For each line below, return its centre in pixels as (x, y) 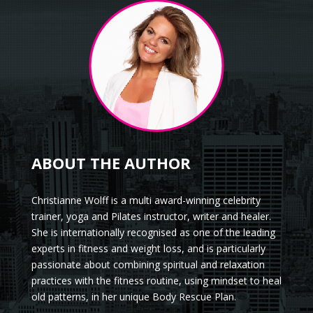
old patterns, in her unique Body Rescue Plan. (133, 297)
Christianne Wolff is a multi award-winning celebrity (146, 201)
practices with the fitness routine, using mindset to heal (156, 281)
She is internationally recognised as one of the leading (153, 233)
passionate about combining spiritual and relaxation (148, 265)
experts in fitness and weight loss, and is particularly (148, 249)
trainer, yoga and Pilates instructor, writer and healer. (151, 217)
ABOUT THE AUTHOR (111, 163)
